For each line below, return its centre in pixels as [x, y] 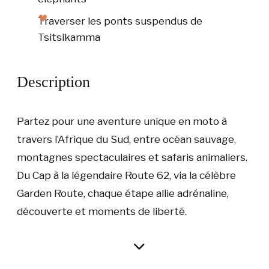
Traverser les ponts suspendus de [120, 21]
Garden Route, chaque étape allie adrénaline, [123, 193]
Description [53, 82]
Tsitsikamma [69, 38]
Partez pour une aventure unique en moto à [122, 121]
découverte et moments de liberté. [102, 211]
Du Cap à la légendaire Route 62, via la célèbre [126, 175]
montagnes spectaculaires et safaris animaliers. [132, 157]
